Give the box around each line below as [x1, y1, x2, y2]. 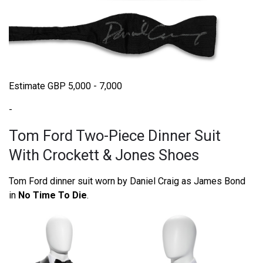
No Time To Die [18, 189, 87, 201]
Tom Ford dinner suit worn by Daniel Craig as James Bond [9, 175, 245, 187]
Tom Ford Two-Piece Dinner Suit [9, 126, 221, 144]
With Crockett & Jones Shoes [9, 146, 199, 164]
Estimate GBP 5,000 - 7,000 [9, 80, 122, 92]
